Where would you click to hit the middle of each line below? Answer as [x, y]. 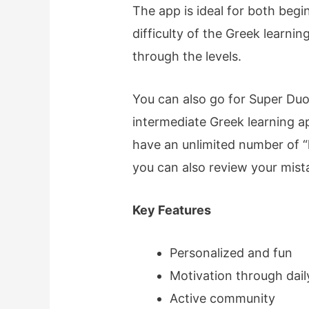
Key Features [172, 210]
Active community [223, 298]
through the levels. [187, 57]
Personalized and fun [231, 252]
